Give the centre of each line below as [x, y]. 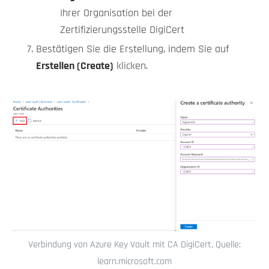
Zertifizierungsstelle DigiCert [122, 30]
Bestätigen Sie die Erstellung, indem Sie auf [132, 50]
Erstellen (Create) [75, 66]
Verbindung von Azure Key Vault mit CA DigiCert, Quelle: [134, 244]
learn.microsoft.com [134, 261]
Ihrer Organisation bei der [116, 14]
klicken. [131, 66]
